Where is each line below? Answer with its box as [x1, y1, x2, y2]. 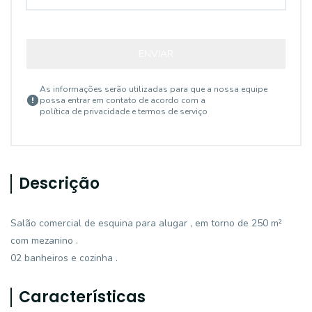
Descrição [19, 173, 100, 194]
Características [19, 286, 146, 308]
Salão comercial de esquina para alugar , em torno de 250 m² [10, 217, 282, 230]
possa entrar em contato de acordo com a [40, 95, 205, 106]
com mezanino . [10, 234, 78, 247]
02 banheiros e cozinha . [10, 251, 118, 265]
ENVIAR [139, 47, 173, 61]
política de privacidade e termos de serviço [40, 106, 208, 117]
